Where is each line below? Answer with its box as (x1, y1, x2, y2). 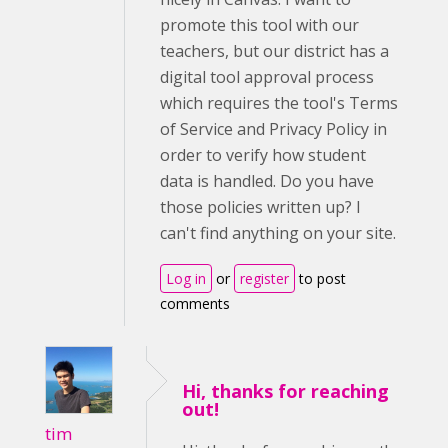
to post (295, 268, 346, 288)
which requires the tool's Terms (160, 91, 398, 114)
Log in (166, 268, 206, 288)
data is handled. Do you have (160, 169, 374, 192)
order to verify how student (160, 143, 366, 166)
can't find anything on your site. (160, 221, 396, 244)
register (240, 268, 289, 288)
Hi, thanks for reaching (182, 378, 389, 403)
